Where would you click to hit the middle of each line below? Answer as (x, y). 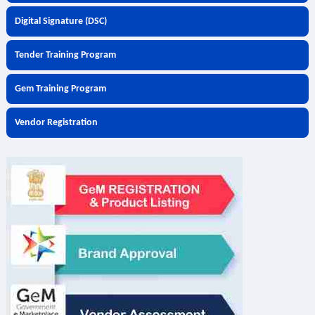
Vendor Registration (56, 123)
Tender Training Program (65, 55)
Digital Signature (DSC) (60, 21)
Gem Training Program (60, 89)
